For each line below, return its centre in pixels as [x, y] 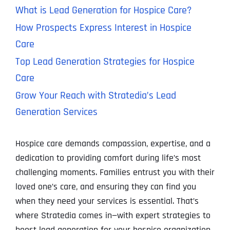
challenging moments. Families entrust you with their [115, 172]
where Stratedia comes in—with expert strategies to [113, 216]
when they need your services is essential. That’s [107, 201]
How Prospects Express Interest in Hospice [103, 28]
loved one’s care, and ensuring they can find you [106, 187]
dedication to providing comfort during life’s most [108, 158]
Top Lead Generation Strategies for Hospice [105, 62]
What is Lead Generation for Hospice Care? [103, 11]
